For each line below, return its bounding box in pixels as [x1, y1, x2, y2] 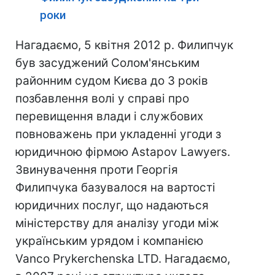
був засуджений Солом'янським [15, 56, 199, 70]
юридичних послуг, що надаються [15, 198, 209, 212]
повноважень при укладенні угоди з [15, 127, 221, 141]
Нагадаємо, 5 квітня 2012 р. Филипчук [15, 38, 233, 52]
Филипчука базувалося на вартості [15, 180, 215, 195]
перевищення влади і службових [15, 109, 203, 123]
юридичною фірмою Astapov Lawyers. [15, 145, 230, 159]
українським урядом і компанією [15, 234, 203, 248]
